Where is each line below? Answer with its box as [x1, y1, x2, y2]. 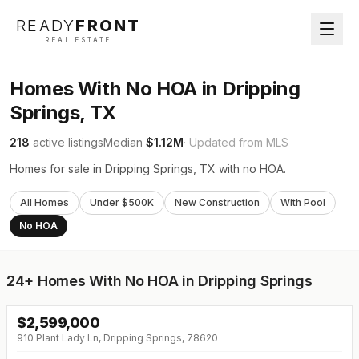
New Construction [175, 196, 260, 208]
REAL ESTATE [45, 36, 112, 44]
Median [103, 135, 146, 149]
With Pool [280, 196, 325, 208]
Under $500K [90, 196, 154, 208]
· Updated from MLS [184, 135, 288, 149]
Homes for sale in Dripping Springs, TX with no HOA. [10, 162, 286, 175]
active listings [30, 135, 103, 149]
